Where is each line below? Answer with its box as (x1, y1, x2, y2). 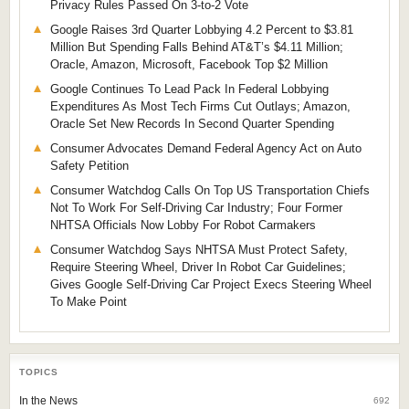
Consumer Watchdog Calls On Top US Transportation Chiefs (50, 184, 370, 198)
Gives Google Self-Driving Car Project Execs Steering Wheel (50, 278, 372, 292)
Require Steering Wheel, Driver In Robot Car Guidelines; (50, 260, 346, 275)
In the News (19, 395, 78, 407)
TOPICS (19, 367, 58, 378)
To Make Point (50, 295, 127, 309)
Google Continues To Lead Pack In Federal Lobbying (50, 82, 329, 97)
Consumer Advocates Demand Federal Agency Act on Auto (50, 142, 362, 156)
